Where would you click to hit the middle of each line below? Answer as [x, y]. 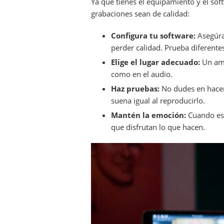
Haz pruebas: [135, 88]
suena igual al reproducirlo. [158, 100]
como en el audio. [142, 74]
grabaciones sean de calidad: [140, 13]
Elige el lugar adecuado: [155, 62]
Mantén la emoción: [148, 115]
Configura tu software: [153, 35]
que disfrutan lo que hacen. [158, 127]
